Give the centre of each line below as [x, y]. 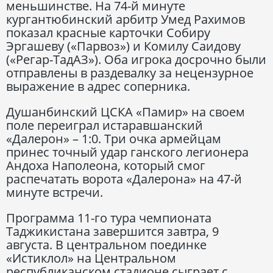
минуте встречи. [55, 192]
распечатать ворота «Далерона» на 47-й [124, 179]
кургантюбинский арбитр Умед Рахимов [126, 19]
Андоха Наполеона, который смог [106, 165]
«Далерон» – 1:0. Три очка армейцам [114, 138]
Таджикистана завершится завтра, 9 [112, 231]
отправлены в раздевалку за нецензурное [130, 73]
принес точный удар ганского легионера [127, 152]
